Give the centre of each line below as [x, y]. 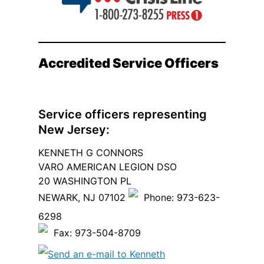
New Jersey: [74, 130]
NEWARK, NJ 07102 [83, 198]
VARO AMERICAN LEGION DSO [108, 167]
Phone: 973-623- [179, 198]
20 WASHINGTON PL [85, 181]
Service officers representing [123, 115]
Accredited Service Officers [128, 63]
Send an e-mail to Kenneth [106, 254]
